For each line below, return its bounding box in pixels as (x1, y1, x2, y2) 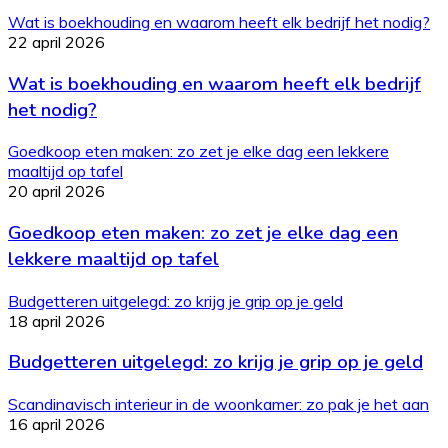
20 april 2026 (8, 181, 105, 202)
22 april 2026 (8, 31, 105, 52)
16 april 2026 (8, 414, 105, 435)
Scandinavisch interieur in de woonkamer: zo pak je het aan (8, 394, 429, 415)
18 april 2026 (8, 310, 105, 331)
